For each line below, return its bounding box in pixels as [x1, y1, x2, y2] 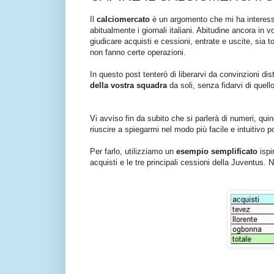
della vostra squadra [90, 81, 169, 91]
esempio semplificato [176, 147, 260, 157]
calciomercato [97, 15, 152, 24]
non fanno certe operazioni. [90, 48, 186, 57]
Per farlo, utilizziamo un [90, 147, 176, 157]
